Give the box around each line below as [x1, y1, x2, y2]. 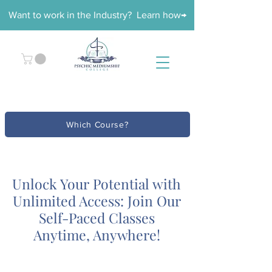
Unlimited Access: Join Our [12, 191, 181, 211]
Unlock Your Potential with [12, 174, 181, 194]
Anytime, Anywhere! [33, 225, 160, 245]
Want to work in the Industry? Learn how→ [8, 10, 186, 20]
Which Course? [66, 120, 129, 130]
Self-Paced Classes [38, 208, 155, 228]
